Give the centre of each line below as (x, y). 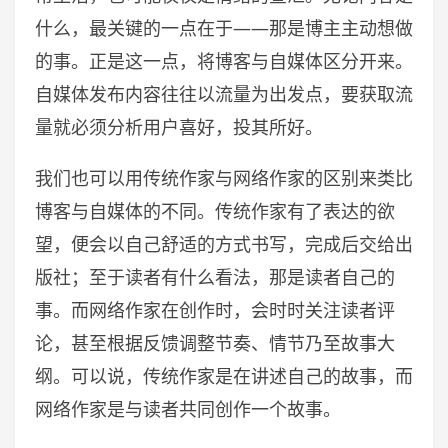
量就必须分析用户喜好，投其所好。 (179, 127)
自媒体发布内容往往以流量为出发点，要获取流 (224, 94)
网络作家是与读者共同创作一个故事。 (188, 409)
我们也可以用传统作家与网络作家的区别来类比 (224, 178)
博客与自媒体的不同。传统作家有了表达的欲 (215, 211)
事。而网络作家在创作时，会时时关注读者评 (215, 310)
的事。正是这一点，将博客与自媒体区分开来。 (224, 61)
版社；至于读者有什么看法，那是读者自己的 (215, 277)
